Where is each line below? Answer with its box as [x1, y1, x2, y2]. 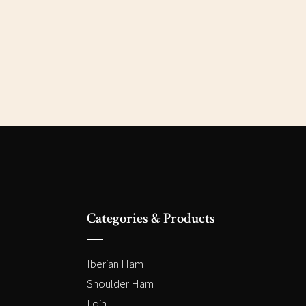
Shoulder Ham [87, 276, 154, 292]
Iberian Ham [87, 256, 143, 272]
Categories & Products [87, 209, 215, 228]
